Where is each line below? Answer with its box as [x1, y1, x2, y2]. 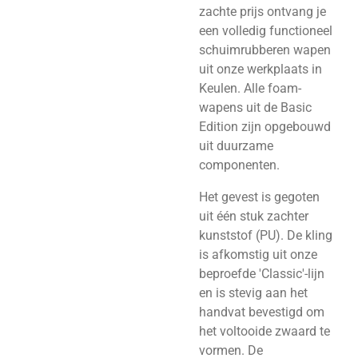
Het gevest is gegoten [199, 189, 320, 205]
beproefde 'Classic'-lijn [199, 266, 324, 282]
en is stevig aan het [199, 285, 308, 301]
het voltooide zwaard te [199, 324, 330, 340]
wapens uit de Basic [199, 99, 312, 115]
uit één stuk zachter [199, 209, 308, 225]
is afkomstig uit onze [199, 247, 317, 263]
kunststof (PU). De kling [199, 228, 332, 244]
